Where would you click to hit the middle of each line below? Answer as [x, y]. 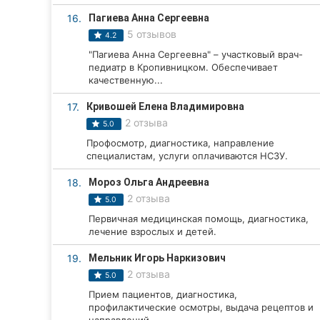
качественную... [126, 80]
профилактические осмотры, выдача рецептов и [201, 307]
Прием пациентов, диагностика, [163, 294]
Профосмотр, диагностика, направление [180, 143]
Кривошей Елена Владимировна [165, 106]
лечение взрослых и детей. [152, 231]
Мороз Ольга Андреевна [149, 182]
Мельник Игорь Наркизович [157, 258]
